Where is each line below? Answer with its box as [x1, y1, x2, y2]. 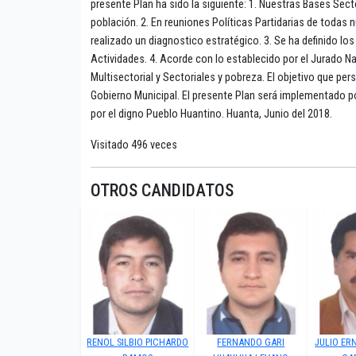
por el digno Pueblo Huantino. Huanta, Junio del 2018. [91, 107, 332, 122]
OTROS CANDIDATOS [91, 180, 234, 201]
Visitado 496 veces [91, 138, 177, 153]
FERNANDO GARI [217, 336, 285, 349]
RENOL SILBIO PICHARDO [87, 336, 189, 349]
